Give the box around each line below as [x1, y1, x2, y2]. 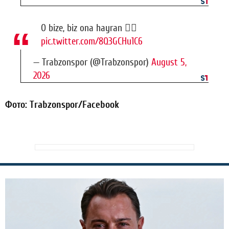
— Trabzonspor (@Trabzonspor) [33, 57, 151, 68]
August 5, [151, 57, 187, 68]
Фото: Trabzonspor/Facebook [5, 99, 119, 111]
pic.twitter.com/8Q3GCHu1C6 [41, 36, 143, 48]
